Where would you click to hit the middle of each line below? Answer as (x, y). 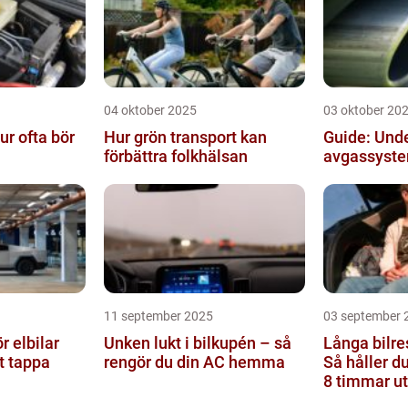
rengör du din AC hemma (194, 362)
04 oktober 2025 (150, 110)
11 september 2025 (158, 316)
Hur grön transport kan (185, 137)
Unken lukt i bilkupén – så (197, 343)
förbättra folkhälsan (175, 156)
